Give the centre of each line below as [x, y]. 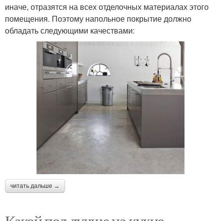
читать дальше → [35, 186]
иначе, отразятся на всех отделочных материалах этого [107, 7]
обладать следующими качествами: [70, 31]
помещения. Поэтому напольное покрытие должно [98, 19]
